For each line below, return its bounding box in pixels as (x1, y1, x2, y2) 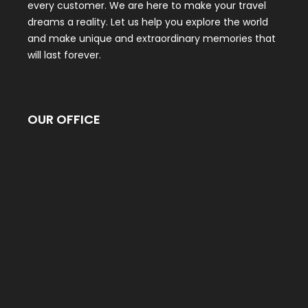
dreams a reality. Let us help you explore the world (27, 15, 268, 30)
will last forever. (27, 48, 101, 63)
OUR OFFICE (27, 111, 100, 129)
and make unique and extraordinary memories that (27, 32, 276, 46)
